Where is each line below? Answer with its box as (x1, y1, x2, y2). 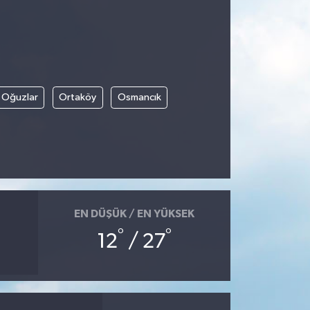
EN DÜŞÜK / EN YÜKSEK (73, 208, 194, 220)
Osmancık (117, 92, 161, 103)
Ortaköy (59, 92, 96, 103)
